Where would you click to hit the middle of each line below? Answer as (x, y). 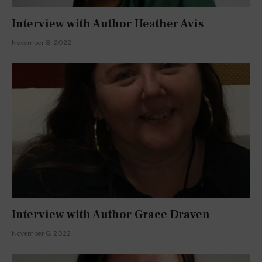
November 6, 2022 (41, 233)
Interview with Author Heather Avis (108, 24)
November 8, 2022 (42, 43)
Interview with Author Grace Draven (111, 214)
